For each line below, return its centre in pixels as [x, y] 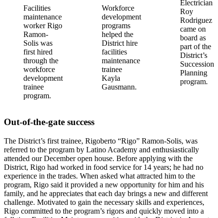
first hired [38, 52]
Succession [197, 64]
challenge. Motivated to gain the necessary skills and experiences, [104, 202]
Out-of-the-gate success [49, 122]
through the [41, 60]
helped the [118, 34]
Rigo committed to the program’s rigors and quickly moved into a [104, 211]
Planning [194, 73]
